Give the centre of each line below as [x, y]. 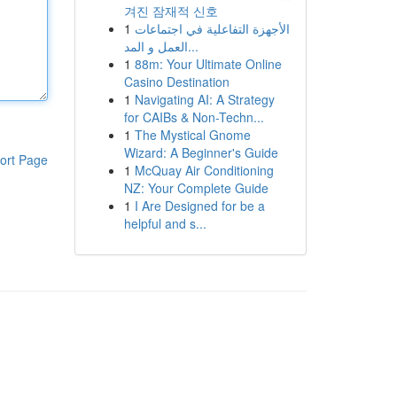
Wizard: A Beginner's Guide [201, 152]
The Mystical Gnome [192, 135]
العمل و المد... [193, 46]
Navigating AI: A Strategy [204, 99]
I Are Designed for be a [199, 206]
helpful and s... [165, 223]
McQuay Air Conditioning [204, 170]
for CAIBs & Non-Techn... [194, 117]
